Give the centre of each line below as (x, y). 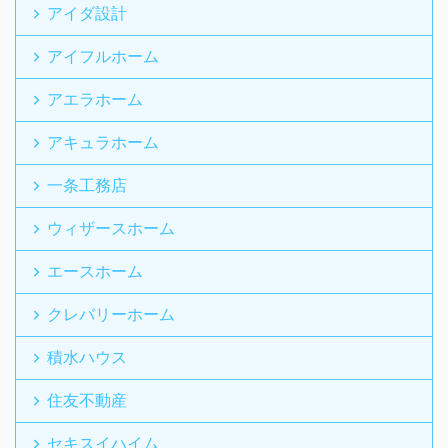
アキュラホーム (103, 141)
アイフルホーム (103, 55)
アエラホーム (95, 98)
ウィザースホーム (111, 227)
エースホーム (95, 270)
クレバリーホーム (111, 313)
